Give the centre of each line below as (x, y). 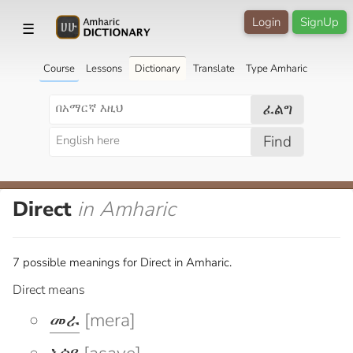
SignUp (320, 22)
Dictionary (157, 68)
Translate (214, 68)
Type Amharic (276, 68)
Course (59, 68)
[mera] (108, 320)
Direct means (49, 290)
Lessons (104, 68)
